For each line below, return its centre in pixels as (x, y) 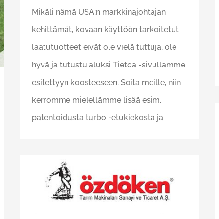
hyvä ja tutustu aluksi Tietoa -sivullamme (109, 65)
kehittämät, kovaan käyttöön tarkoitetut (105, 30)
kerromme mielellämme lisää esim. (97, 100)
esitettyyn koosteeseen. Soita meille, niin (106, 83)
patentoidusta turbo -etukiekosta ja (98, 118)
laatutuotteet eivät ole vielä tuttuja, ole (104, 47)
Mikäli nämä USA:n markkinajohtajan (99, 12)
